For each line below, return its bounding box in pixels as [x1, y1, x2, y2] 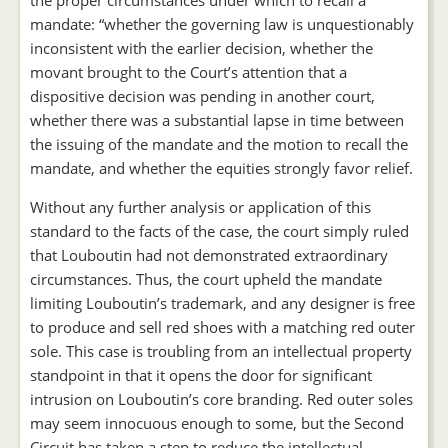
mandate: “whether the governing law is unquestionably [30, 14, 414, 35]
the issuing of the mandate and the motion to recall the [30, 134, 408, 155]
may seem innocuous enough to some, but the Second [30, 413, 404, 434]
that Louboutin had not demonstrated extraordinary [30, 245, 388, 266]
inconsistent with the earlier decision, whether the [30, 38, 373, 59]
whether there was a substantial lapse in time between [30, 110, 404, 131]
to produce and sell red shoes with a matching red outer [30, 317, 415, 338]
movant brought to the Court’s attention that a [30, 62, 347, 83]
